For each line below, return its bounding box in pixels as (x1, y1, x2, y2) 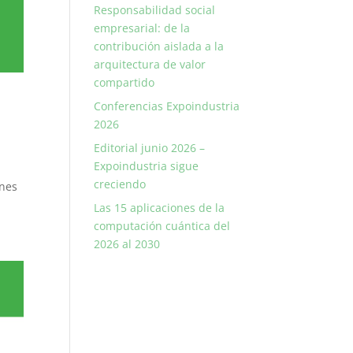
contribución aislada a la (94, 39, 225, 54)
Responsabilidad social (94, 2, 216, 17)
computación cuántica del (94, 218, 231, 233)
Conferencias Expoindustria (94, 98, 240, 113)
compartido (94, 75, 155, 90)
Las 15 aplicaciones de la (94, 200, 225, 215)
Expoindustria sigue (94, 158, 199, 173)
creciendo (94, 176, 147, 191)
